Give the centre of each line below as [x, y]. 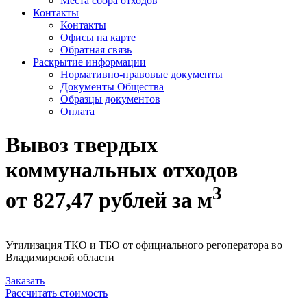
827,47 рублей [102, 200]
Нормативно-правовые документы [142, 74]
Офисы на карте [98, 37]
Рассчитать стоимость [57, 293]
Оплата [77, 111]
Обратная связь [96, 50]
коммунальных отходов [122, 170]
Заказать [25, 280]
